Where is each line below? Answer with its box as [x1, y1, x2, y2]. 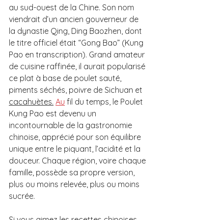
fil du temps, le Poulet [65, 96, 145, 107]
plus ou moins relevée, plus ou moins [9, 179, 141, 189]
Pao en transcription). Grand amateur [9, 49, 147, 59]
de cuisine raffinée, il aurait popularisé [9, 61, 147, 71]
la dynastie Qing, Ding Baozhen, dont [9, 26, 144, 36]
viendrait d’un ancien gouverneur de [9, 14, 140, 24]
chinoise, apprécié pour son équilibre [9, 132, 143, 142]
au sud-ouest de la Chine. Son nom [9, 2, 136, 12]
